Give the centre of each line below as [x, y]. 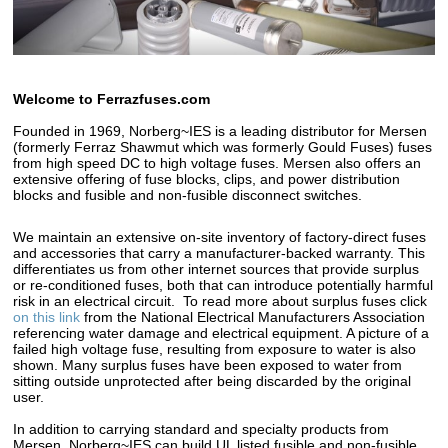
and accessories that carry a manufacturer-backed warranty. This [219, 252]
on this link [47, 316]
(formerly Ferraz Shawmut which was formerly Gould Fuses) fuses [223, 146]
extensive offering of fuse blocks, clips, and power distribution [207, 178]
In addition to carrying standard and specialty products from [201, 428]
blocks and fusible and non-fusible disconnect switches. [188, 194]
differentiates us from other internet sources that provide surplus [216, 268]
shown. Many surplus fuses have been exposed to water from [208, 364]
